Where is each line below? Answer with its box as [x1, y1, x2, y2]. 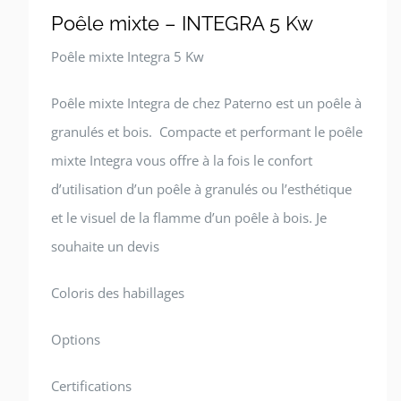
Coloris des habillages [51, 284, 184, 302]
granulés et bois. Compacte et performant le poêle [51, 123, 363, 141]
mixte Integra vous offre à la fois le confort [51, 151, 312, 169]
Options [51, 330, 100, 348]
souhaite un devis [51, 237, 159, 255]
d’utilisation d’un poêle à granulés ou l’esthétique [51, 180, 352, 198]
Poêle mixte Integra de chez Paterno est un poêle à [51, 94, 362, 112]
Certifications [51, 377, 132, 395]
